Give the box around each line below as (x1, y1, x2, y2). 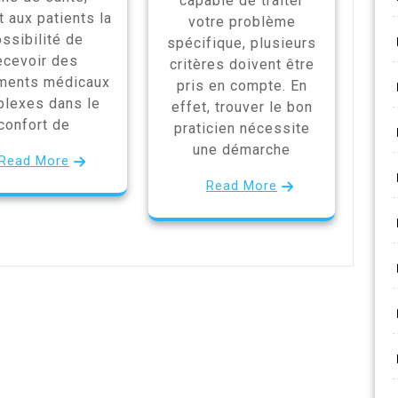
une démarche (193, 140, 291, 158)
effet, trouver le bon (171, 98, 313, 115)
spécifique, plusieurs (167, 34, 316, 52)
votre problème (187, 12, 296, 30)
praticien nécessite (173, 119, 310, 137)
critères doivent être (169, 55, 314, 73)
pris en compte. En (176, 76, 307, 94)
